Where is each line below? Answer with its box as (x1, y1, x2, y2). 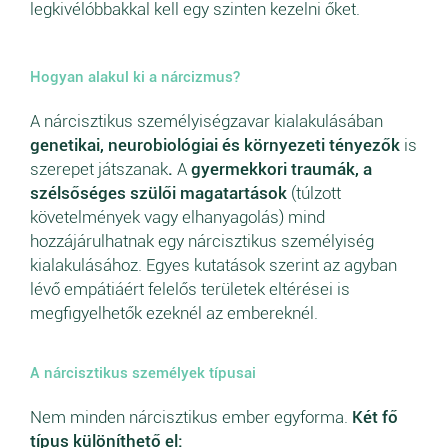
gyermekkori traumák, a (191, 158, 372, 179)
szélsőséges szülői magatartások (30, 182, 291, 203)
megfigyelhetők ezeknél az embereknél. (30, 302, 318, 323)
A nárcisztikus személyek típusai (30, 363, 256, 382)
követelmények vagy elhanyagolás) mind (30, 206, 325, 227)
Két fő (352, 406, 398, 427)
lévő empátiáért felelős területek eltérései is (30, 278, 350, 299)
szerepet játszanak (30, 158, 168, 179)
